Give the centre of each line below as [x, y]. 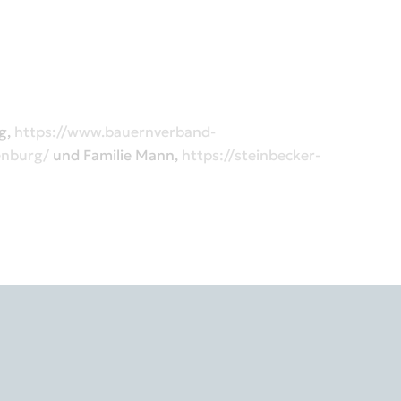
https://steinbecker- [251, 155]
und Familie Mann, [115, 155]
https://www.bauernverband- [115, 132]
